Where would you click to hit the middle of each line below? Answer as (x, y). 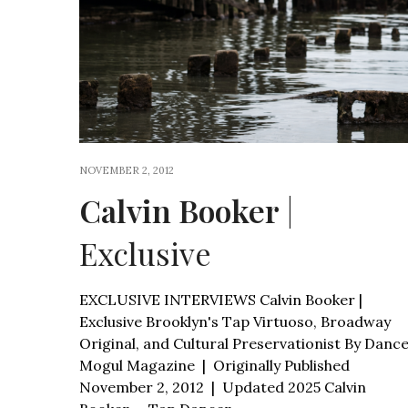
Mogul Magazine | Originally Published (214, 365)
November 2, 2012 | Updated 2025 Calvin (223, 387)
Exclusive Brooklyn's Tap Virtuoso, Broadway (235, 321)
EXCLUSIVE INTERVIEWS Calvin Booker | (221, 299)
